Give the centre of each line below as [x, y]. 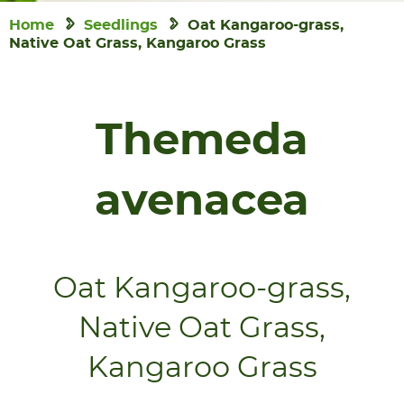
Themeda [202, 142]
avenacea [202, 202]
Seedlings [121, 25]
